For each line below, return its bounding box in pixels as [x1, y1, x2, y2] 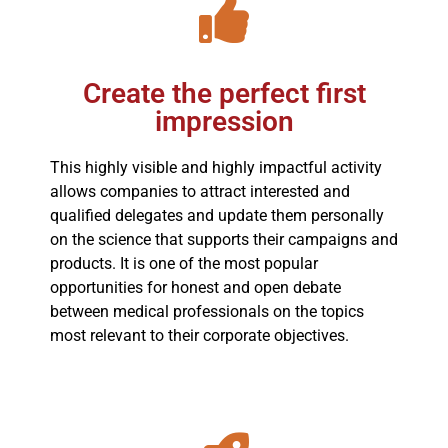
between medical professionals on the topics [50, 301, 364, 321]
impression [154, 104, 294, 138]
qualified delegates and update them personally [50, 205, 384, 225]
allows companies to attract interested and [50, 181, 350, 201]
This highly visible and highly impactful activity [50, 157, 382, 177]
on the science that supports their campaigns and [50, 229, 398, 249]
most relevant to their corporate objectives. [50, 325, 349, 345]
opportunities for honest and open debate [50, 277, 341, 297]
